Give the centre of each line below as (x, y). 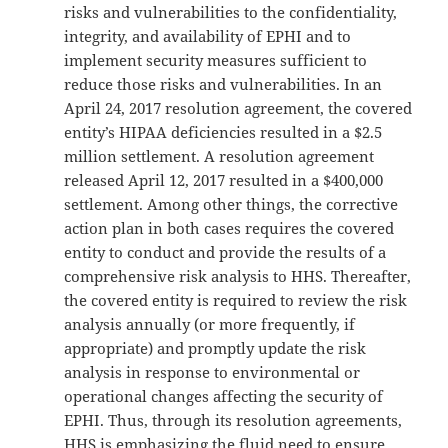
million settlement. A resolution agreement (219, 156)
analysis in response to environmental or (212, 372)
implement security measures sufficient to (216, 60)
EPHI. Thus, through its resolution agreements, (233, 420)
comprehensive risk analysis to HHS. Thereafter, (238, 276)
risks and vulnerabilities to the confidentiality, (231, 12)
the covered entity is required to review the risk (236, 300)
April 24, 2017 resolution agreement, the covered (238, 108)
